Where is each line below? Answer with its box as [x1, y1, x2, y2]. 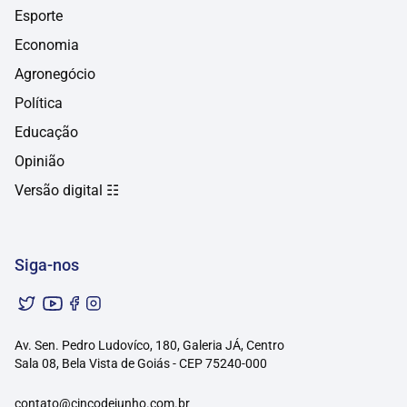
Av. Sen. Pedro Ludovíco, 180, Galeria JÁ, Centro [15, 338, 284, 353]
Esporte [15, 7, 63, 25]
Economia [15, 36, 79, 55]
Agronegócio [15, 65, 95, 84]
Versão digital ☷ [15, 182, 119, 200]
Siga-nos [15, 255, 79, 275]
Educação [15, 124, 78, 142]
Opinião [15, 153, 65, 171]
